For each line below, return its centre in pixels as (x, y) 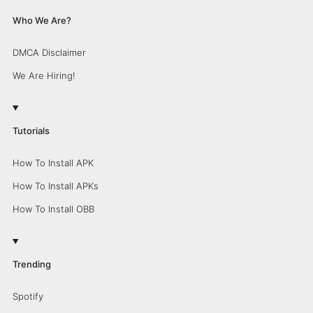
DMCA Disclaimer (49, 52)
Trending (31, 264)
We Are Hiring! (44, 75)
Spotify (28, 296)
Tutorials (31, 131)
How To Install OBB (53, 209)
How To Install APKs (55, 186)
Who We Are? (42, 20)
